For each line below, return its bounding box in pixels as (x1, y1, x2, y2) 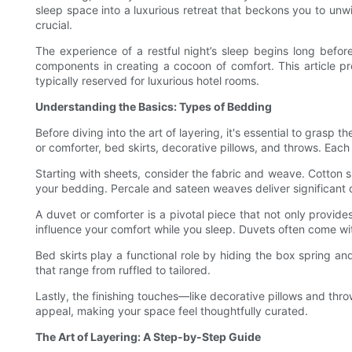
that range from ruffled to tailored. (35, 263, 211, 277)
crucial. (35, 18, 72, 32)
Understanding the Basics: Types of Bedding (35, 100, 272, 114)
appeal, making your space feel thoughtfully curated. (35, 304, 308, 318)
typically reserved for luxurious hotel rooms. (35, 74, 259, 88)
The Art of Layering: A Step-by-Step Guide (35, 330, 261, 344)
